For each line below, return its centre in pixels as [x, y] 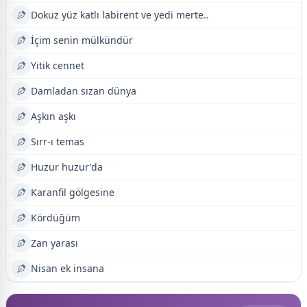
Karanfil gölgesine [73, 192]
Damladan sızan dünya [84, 91]
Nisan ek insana [67, 268]
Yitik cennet [58, 65]
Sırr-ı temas [58, 142]
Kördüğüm [56, 218]
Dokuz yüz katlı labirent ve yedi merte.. [120, 15]
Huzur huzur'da [67, 167]
